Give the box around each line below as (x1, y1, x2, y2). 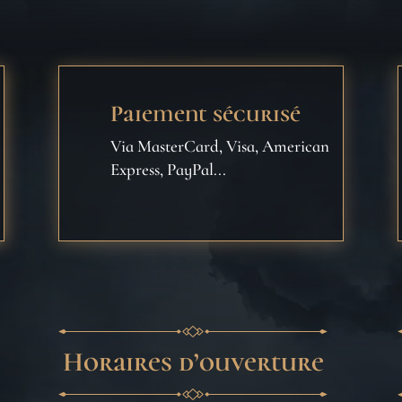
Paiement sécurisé (109, 100, 301, 128)
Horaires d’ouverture (62, 345, 324, 379)
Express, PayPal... (109, 159, 226, 180)
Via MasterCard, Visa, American (109, 135, 329, 157)
